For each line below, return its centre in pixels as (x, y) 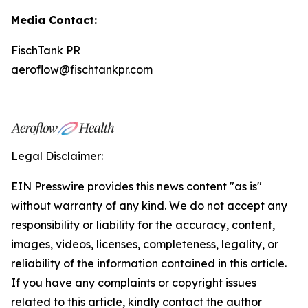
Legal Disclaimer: (57, 156)
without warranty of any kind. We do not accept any (149, 206)
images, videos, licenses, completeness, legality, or (145, 244)
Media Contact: (54, 20)
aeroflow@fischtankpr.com (82, 69)
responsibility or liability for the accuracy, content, (143, 225)
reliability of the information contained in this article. (149, 263)
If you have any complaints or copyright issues (134, 283)
